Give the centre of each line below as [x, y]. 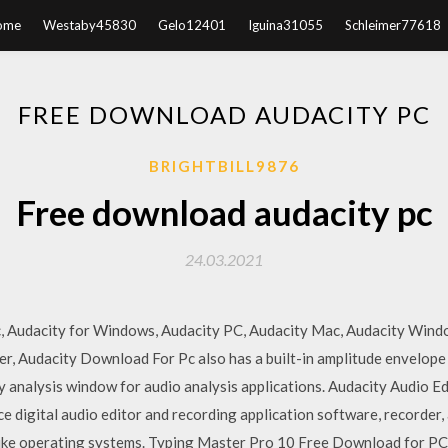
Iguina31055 [285, 25]
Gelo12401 [191, 25]
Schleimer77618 [392, 25]
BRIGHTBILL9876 [224, 166]
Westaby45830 [89, 25]
